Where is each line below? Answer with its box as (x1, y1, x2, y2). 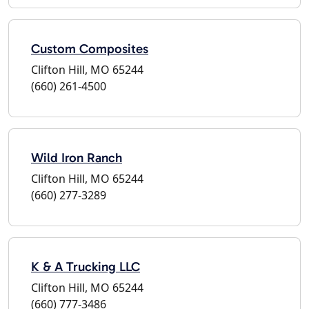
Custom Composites (31, 40, 148, 57)
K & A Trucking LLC (31, 258, 140, 275)
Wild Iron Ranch (31, 149, 122, 166)
